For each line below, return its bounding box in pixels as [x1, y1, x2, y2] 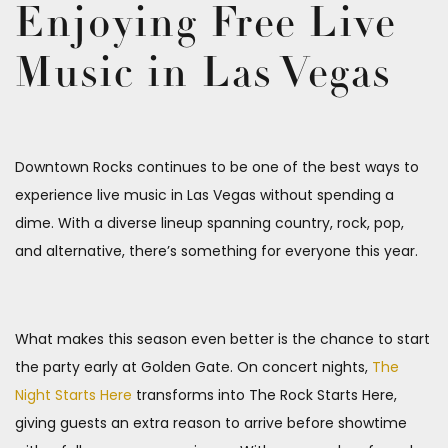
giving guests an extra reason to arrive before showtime [15, 412, 407, 433]
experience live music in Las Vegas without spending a [15, 184, 394, 205]
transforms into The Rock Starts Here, [132, 384, 397, 405]
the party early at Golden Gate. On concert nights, [15, 356, 372, 377]
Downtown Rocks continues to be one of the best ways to [15, 156, 419, 177]
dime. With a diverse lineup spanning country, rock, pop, [15, 212, 404, 233]
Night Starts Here [15, 384, 132, 405]
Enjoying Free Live [15, 3, 396, 47]
